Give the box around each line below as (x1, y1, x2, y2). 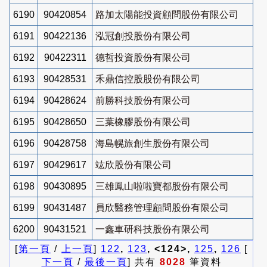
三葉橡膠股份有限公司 (95, 116, 191, 127)
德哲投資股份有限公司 (95, 52, 191, 63)
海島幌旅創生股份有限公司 (95, 138, 210, 148)
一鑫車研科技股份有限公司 (95, 223, 210, 234)
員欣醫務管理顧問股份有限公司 (95, 202, 229, 213)
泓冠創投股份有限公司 (95, 30, 191, 41)
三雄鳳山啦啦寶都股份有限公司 (95, 181, 229, 191)
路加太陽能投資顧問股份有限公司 (95, 9, 238, 20)
